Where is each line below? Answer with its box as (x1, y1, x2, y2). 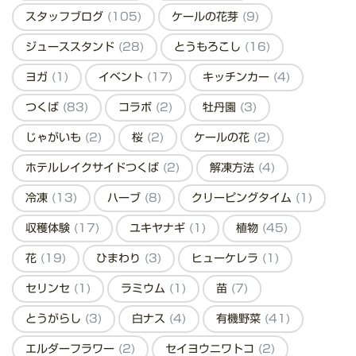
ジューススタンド (25, 41, 118, 53)
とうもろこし (174, 41, 245, 53)
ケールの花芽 (172, 11, 242, 23)
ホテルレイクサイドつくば (25, 162, 163, 174)
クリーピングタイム (192, 192, 296, 204)
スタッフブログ (25, 11, 107, 23)
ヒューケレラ (192, 253, 262, 265)
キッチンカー (203, 72, 273, 83)
